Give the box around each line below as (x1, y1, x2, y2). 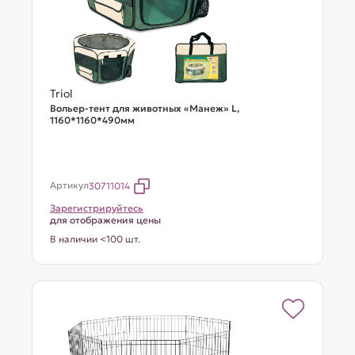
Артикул (50, 179, 90, 191)
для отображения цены (50, 214, 162, 226)
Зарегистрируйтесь (50, 202, 144, 214)
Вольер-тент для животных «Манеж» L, (50, 102, 240, 114)
